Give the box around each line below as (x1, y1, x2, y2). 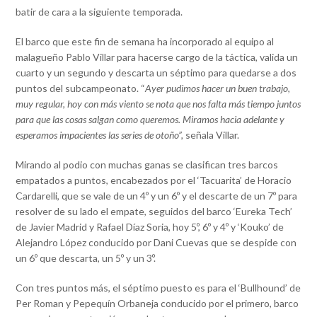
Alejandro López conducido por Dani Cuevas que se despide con (16, 236, 297, 248)
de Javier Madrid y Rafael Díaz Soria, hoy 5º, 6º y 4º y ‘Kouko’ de (16, 220, 284, 233)
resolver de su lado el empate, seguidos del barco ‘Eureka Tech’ (16, 204, 293, 217)
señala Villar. (185, 128, 240, 141)
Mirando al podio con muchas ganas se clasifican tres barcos (16, 158, 279, 171)
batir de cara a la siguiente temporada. (16, 5, 183, 18)
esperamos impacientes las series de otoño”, (16, 128, 186, 141)
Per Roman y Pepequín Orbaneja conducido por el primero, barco (16, 296, 299, 309)
